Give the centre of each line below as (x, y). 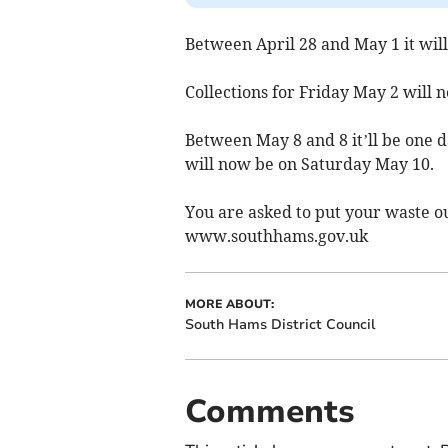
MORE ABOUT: (229, 303)
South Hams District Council (279, 324)
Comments (269, 411)
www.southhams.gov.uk (276, 235)
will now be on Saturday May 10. (309, 163)
